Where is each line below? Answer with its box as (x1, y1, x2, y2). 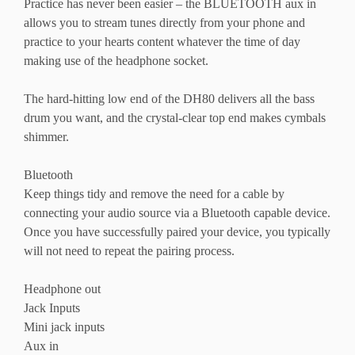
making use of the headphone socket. (24, 54, 208, 68)
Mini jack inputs (24, 320, 105, 334)
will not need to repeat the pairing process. (24, 244, 235, 258)
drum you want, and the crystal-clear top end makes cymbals (24, 111, 326, 125)
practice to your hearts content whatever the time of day (24, 35, 300, 49)
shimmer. (24, 130, 69, 144)
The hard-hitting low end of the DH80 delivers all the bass (24, 92, 315, 106)
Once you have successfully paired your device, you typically (24, 225, 330, 239)
